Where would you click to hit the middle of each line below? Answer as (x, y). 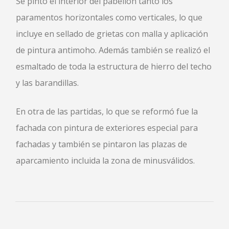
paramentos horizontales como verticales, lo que (109, 17)
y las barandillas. (47, 83)
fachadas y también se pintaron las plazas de (101, 144)
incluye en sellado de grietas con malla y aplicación (112, 34)
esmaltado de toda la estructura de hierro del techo (114, 66)
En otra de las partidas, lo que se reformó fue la (107, 111)
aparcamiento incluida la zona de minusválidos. (105, 161)
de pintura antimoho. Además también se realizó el (113, 50)
